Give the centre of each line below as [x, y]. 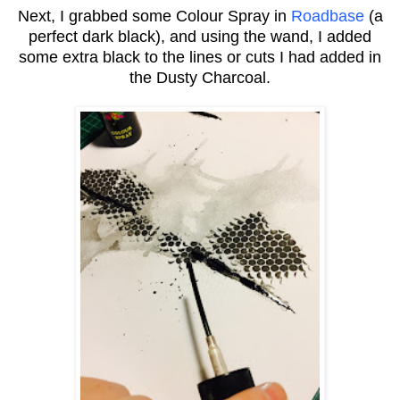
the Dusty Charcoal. [200, 77]
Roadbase [327, 16]
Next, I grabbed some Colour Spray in [154, 16]
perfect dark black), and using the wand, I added [200, 36]
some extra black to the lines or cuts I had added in [200, 57]
